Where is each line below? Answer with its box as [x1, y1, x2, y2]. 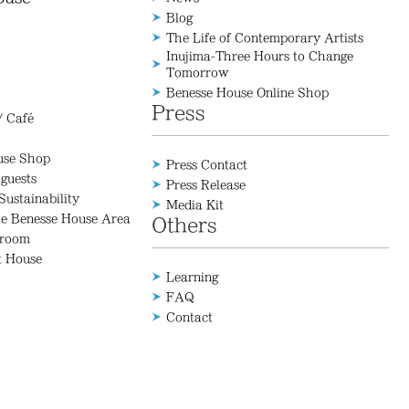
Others [152, 215, 217, 234]
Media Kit [166, 199, 224, 210]
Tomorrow [166, 67, 229, 78]
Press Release [166, 179, 246, 190]
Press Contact [166, 159, 247, 170]
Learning [166, 271, 218, 282]
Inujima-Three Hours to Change [166, 50, 353, 61]
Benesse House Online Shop [166, 87, 329, 98]
